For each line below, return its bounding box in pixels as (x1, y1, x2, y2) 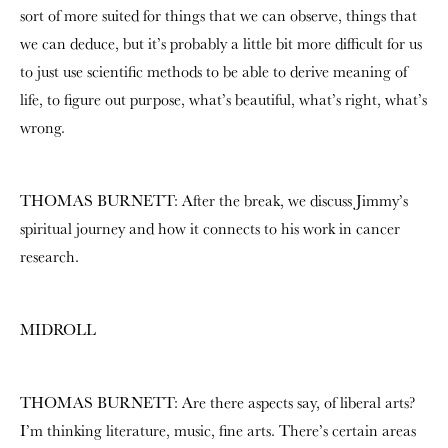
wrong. (20, 117, 65, 138)
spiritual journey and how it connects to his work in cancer (20, 218, 400, 239)
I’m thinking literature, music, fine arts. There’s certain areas (20, 420, 416, 441)
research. (20, 246, 79, 267)
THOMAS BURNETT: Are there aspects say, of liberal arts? (20, 392, 415, 413)
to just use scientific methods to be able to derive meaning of (20, 61, 407, 82)
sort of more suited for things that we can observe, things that (20, 5, 417, 26)
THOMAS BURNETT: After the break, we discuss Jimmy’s (20, 190, 408, 211)
